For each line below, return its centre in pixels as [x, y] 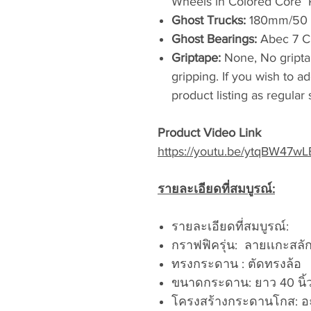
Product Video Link [209, 133]
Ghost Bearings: [216, 39]
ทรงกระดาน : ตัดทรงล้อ [236, 264]
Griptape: [198, 58]
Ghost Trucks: [210, 20]
